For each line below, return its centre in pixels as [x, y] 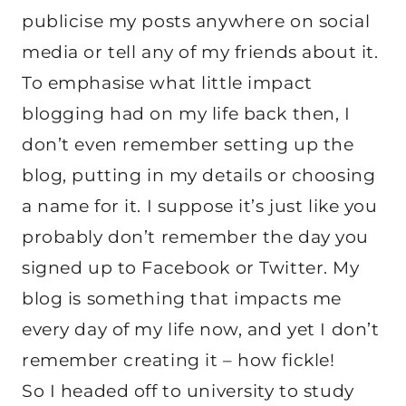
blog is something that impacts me [182, 298]
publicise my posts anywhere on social [196, 21]
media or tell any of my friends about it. [200, 52]
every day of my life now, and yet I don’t [201, 329]
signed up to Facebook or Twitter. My [191, 267]
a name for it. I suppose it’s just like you [200, 206]
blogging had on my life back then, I [186, 113]
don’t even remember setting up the [188, 144]
